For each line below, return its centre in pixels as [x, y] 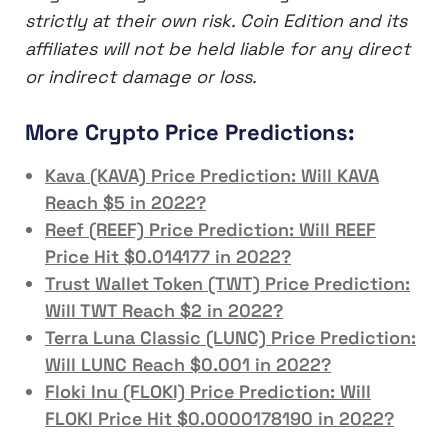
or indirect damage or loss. [141, 77]
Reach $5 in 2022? [125, 202]
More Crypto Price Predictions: [190, 132]
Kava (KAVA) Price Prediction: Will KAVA [212, 175]
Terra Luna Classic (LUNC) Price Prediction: [230, 337]
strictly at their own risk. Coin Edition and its [216, 21]
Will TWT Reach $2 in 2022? [164, 310]
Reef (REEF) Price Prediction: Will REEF [210, 229]
